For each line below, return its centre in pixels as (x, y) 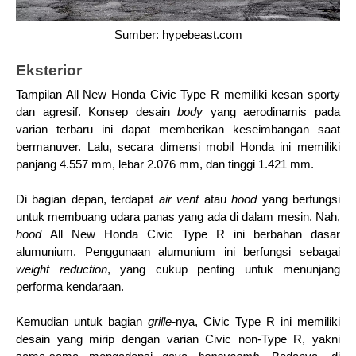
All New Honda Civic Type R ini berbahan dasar (195, 235)
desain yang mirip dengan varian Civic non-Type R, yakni (178, 340)
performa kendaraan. (70, 287)
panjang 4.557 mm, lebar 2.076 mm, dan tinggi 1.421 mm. (165, 165)
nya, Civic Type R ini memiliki (258, 322)
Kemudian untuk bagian (82, 322)
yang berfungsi (301, 200)
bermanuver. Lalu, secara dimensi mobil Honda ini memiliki (178, 147)
